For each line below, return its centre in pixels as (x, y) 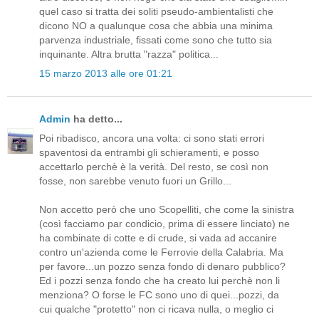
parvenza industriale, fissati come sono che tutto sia (156, 40)
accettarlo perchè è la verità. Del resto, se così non (154, 167)
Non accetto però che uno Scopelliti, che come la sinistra (167, 210)
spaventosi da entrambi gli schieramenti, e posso (149, 153)
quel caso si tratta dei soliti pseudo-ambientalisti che (156, 11)
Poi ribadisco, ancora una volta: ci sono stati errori (152, 138)
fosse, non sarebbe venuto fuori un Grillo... (135, 181)
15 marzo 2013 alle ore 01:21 (106, 74)
